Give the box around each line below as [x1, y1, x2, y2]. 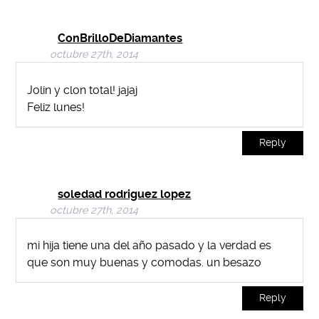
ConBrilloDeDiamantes [58, 31, 183, 45]
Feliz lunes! [27, 100, 85, 114]
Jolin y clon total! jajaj [27, 83, 138, 97]
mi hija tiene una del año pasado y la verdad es [27, 239, 272, 253]
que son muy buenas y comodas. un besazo [27, 256, 262, 270]
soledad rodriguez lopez [58, 187, 192, 201]
